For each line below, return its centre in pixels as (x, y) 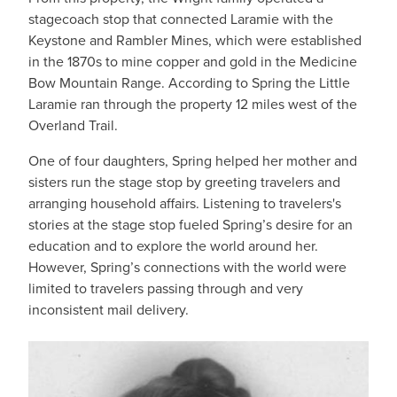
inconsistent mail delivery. (109, 309)
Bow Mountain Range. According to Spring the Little (189, 82)
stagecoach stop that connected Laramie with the (181, 19)
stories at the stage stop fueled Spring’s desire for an (191, 224)
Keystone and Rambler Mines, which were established (195, 40)
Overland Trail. (73, 125)
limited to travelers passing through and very (166, 288)
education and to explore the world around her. (173, 245)
